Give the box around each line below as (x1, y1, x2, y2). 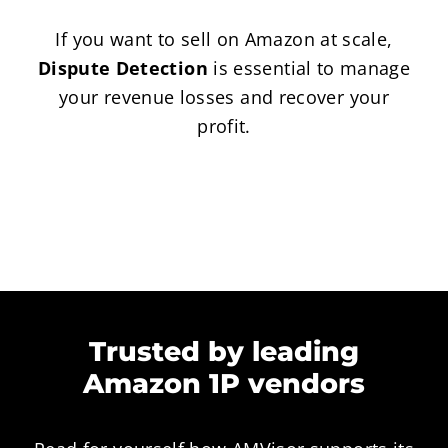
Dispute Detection (37, 56, 208, 81)
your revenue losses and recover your (59, 85, 389, 110)
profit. (197, 114, 251, 139)
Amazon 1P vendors (83, 367, 365, 401)
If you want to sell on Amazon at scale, (55, 27, 393, 52)
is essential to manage (207, 56, 411, 81)
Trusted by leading (89, 335, 359, 369)
